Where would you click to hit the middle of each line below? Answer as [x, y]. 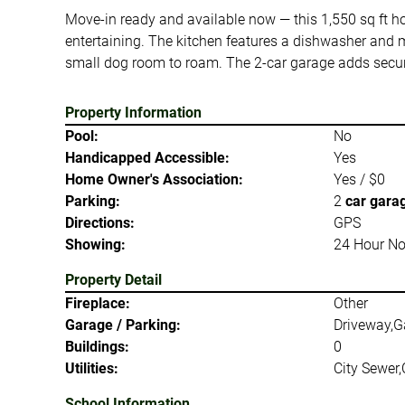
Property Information [133, 113]
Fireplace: [98, 303]
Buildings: [97, 347]
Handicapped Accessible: [147, 158]
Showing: [95, 245]
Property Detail [113, 280]
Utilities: [92, 368]
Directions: [100, 223]
